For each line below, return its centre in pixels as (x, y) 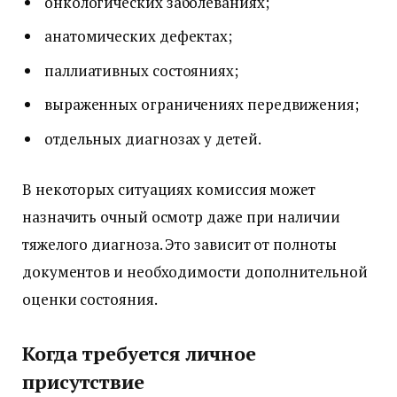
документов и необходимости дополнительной (195, 272)
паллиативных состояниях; (141, 70)
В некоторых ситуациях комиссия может (169, 190)
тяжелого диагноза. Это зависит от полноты (179, 245)
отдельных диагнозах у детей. (153, 138)
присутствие (84, 381)
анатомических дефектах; (139, 36)
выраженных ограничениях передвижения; (202, 105)
